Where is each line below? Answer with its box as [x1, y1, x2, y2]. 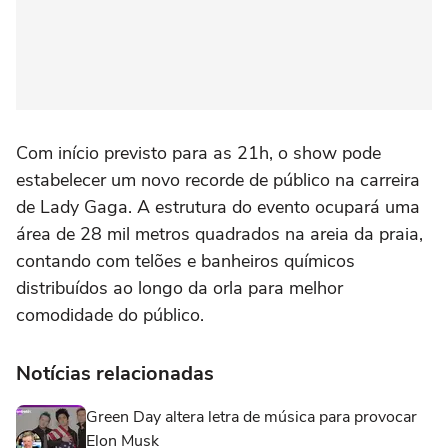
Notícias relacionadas [16, 359, 214, 387]
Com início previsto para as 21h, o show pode [16, 140, 381, 165]
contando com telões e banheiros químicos [16, 248, 355, 273]
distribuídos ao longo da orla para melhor [16, 275, 343, 300]
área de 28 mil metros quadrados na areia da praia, [16, 221, 423, 246]
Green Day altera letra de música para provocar [86, 405, 417, 428]
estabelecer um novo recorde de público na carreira [16, 167, 420, 192]
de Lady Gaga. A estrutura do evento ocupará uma [16, 194, 420, 219]
